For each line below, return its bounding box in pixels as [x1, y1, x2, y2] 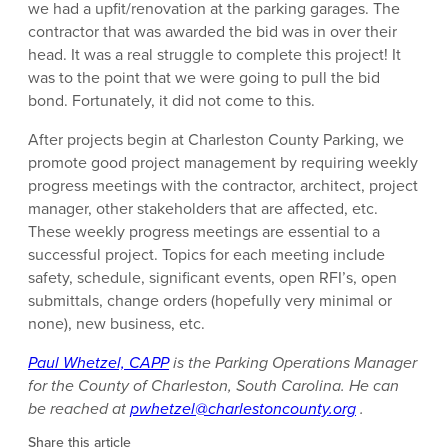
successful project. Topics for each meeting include [28, 243, 385, 267]
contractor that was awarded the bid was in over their [28, 20, 397, 44]
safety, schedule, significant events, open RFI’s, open [28, 266, 397, 290]
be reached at [28, 397, 130, 421]
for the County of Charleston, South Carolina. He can [28, 374, 399, 398]
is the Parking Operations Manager [169, 351, 417, 375]
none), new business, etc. [28, 312, 205, 336]
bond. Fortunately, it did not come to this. [28, 89, 315, 113]
